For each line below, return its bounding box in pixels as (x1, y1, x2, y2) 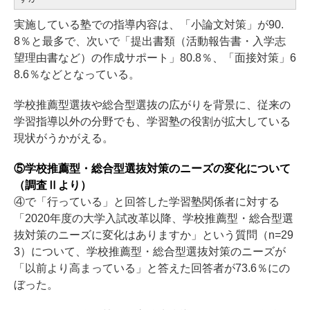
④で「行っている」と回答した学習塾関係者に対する (14, 195, 280, 208)
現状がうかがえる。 (14, 131, 113, 144)
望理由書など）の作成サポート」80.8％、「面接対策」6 (14, 51, 296, 64)
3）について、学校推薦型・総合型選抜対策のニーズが (14, 245, 286, 257)
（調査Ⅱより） (14, 179, 91, 191)
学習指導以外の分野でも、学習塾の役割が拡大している (14, 115, 291, 127)
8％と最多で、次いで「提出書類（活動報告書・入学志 (14, 35, 286, 47)
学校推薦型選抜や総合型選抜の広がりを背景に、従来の (14, 98, 291, 111)
